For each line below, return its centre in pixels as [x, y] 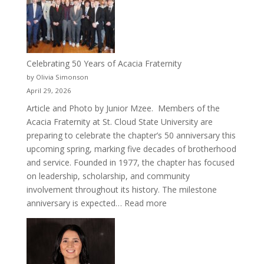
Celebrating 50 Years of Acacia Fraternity [104, 63]
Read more [145, 203]
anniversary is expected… [75, 203]
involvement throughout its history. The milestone [121, 189]
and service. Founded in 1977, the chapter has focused [130, 162]
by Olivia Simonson [57, 77]
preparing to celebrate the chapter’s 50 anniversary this [131, 135]
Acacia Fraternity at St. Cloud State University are [119, 121]
